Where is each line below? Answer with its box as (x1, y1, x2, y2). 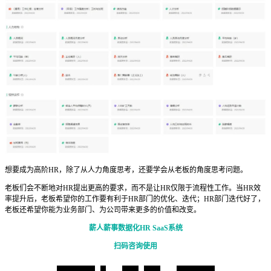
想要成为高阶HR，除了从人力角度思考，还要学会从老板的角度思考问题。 (5, 166, 247, 175)
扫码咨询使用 (114, 242, 157, 251)
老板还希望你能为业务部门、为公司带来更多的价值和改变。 (5, 206, 201, 215)
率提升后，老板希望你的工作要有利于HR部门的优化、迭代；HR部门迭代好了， (5, 195, 265, 204)
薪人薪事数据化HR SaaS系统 (88, 224, 183, 233)
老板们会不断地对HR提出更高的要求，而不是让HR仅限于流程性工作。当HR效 (5, 184, 261, 193)
